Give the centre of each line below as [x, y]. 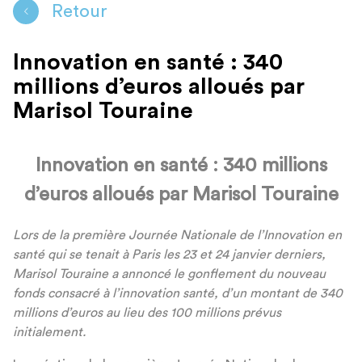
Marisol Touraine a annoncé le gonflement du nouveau [169, 274]
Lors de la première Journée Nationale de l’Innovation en [177, 236]
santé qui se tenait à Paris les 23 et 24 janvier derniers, [169, 255]
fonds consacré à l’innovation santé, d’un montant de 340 [178, 294]
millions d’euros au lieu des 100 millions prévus [147, 313]
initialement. [49, 333]
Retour [80, 11]
